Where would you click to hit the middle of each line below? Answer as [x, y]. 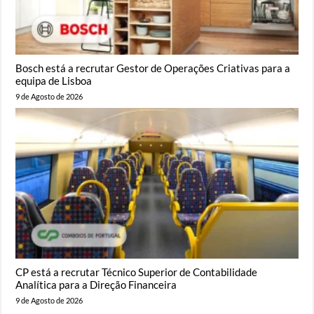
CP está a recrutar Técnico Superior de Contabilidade [137, 272]
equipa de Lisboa [54, 81]
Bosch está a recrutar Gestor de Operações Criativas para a [153, 68]
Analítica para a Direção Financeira [96, 285]
